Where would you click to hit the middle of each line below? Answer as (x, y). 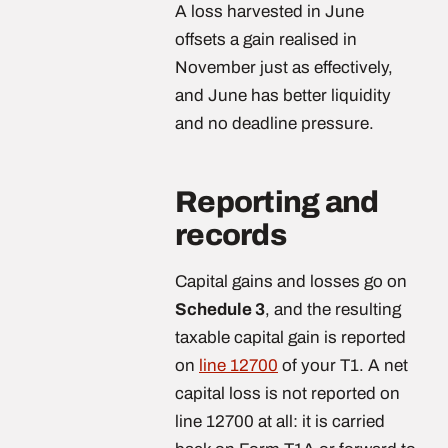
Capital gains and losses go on (291, 281)
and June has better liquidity (283, 95)
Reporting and (277, 201)
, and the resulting (333, 309)
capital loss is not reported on (287, 393)
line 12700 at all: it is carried (280, 421)
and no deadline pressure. (274, 123)
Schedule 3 (220, 309)
